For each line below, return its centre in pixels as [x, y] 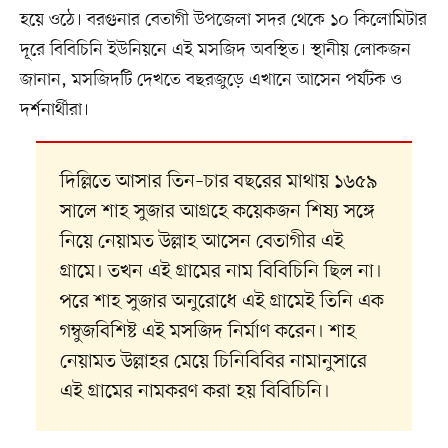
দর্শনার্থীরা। [54, 109]
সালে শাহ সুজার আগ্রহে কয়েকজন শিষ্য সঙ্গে [217, 211]
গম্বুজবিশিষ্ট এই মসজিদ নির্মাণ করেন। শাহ [207, 331]
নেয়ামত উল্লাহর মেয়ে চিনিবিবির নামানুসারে [213, 361]
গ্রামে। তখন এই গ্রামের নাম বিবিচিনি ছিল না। [220, 271]
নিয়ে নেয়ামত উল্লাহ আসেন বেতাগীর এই [201, 241]
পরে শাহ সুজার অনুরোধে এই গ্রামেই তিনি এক [221, 301]
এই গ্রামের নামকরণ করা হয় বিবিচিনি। [194, 391]
